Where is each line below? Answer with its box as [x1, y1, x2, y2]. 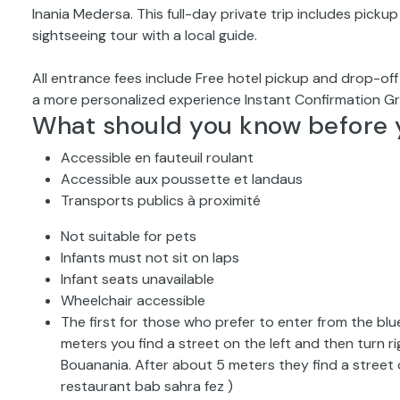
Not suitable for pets [61, 227, 196, 246]
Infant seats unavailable [61, 270, 214, 288]
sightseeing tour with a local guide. [32, 26, 257, 45]
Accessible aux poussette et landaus [61, 170, 303, 188]
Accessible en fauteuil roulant [61, 148, 254, 167]
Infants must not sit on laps [61, 248, 239, 267]
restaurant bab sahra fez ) [61, 377, 233, 396]
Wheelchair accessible [61, 291, 205, 310]
